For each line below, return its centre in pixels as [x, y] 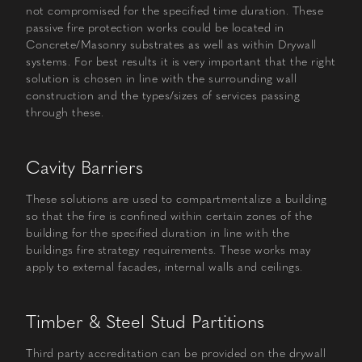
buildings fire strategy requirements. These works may [168, 250]
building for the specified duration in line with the [158, 233]
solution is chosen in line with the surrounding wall [161, 78]
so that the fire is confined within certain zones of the [169, 216]
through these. [65, 112]
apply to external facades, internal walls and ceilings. [164, 267]
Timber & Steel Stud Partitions [145, 322]
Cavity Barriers [84, 167]
